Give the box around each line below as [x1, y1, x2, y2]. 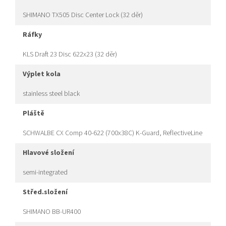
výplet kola [27, 69, 61, 80]
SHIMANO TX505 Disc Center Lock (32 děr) [23, 10, 143, 21]
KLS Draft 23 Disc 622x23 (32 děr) [23, 49, 117, 60]
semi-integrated [23, 167, 68, 178]
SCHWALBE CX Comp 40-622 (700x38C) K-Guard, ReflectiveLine [23, 128, 202, 139]
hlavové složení [27, 148, 74, 158]
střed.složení [27, 187, 68, 198]
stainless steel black [23, 89, 80, 99]
